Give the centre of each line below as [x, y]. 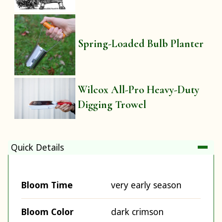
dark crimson [137, 212]
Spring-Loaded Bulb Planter [141, 44]
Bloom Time [47, 185]
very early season [146, 185]
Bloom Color [48, 212]
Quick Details [37, 147]
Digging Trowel [112, 104]
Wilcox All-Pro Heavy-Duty [139, 89]
